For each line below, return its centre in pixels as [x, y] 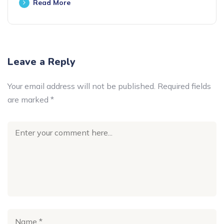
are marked [29, 100]
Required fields [184, 86]
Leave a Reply [41, 62]
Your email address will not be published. [81, 86]
